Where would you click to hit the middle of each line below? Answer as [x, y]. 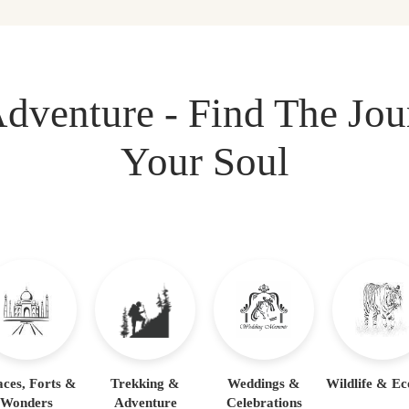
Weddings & [264, 383]
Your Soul [204, 162]
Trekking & [145, 383]
